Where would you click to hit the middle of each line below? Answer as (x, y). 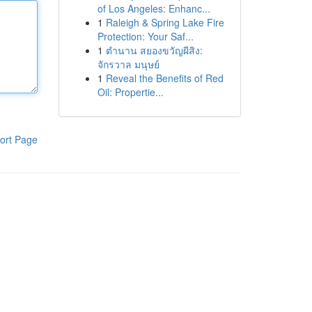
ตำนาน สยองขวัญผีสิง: (154, 50)
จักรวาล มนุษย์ (128, 64)
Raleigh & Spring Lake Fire (165, 22)
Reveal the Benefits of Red (164, 78)
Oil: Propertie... (130, 92)
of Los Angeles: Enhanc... (154, 8)
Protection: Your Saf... (145, 36)
